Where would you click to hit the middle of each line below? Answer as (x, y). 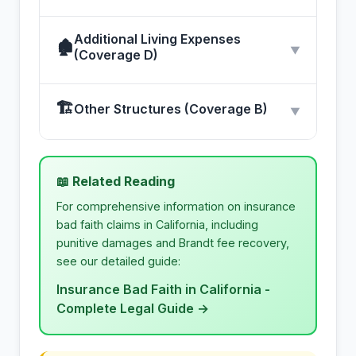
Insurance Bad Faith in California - (163, 290)
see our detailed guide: (118, 261)
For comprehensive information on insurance (176, 207)
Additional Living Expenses (157, 39)
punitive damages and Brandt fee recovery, (173, 243)
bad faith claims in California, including (157, 225)
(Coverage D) (116, 55)
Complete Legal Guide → (133, 309)
